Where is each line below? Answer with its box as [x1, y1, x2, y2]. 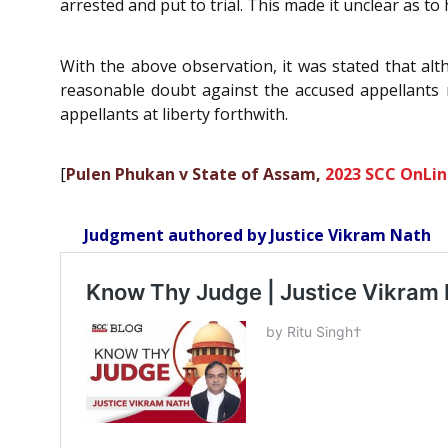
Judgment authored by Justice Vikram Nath [84, 224, 431, 246]
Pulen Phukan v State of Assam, [66, 163, 325, 186]
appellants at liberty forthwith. [60, 102, 288, 125]
